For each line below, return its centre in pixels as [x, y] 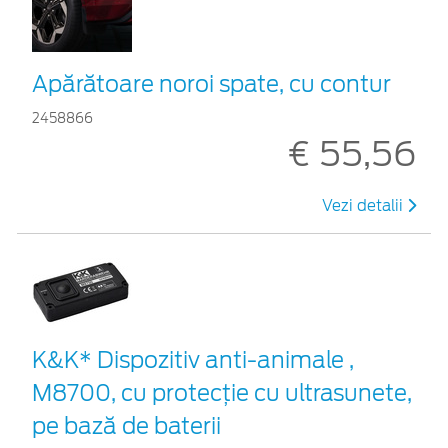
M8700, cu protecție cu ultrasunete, [222, 392]
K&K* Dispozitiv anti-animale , [193, 359]
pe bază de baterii [126, 425]
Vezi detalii [364, 205]
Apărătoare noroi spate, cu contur [211, 83]
